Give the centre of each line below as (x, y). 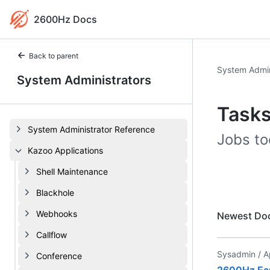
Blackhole (55, 193)
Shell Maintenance (72, 171)
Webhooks (57, 214)
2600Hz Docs (65, 19)
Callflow (52, 235)
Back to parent (54, 56)
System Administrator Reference (91, 129)
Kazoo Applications (65, 150)
